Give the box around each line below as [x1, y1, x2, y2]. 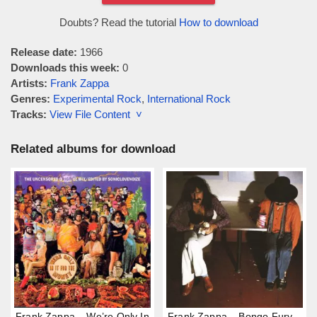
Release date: [11, 46, 77, 58]
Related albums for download [11, 142, 175, 156]
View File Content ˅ [50, 108, 142, 120]
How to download [178, 16, 258, 28]
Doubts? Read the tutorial [59, 16, 179, 28]
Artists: [11, 77, 47, 89]
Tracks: [11, 108, 47, 120]
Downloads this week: [11, 62, 120, 74]
